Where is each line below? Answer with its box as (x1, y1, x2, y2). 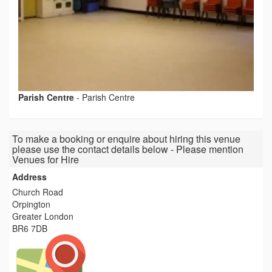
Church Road (12, 186, 63, 198)
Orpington (12, 198, 50, 210)
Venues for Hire (12, 152, 79, 166)
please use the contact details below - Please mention (12, 142, 243, 156)
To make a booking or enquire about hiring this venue (12, 132, 240, 146)
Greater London (12, 210, 73, 222)
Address (12, 171, 47, 183)
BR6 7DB (12, 222, 47, 234)
